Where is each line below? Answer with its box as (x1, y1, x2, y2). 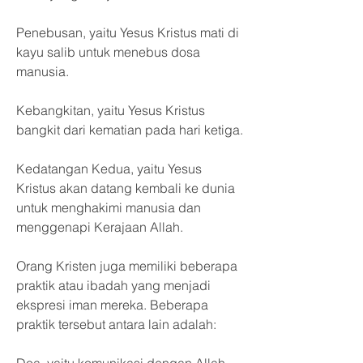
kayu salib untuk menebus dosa (16, 44, 200, 60)
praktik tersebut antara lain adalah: (16, 316, 216, 332)
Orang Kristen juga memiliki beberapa (16, 258, 237, 274)
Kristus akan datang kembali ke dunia (16, 180, 235, 196)
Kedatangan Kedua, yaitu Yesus (16, 160, 202, 177)
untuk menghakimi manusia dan (16, 199, 201, 216)
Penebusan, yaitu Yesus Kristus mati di (16, 24, 239, 41)
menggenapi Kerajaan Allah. (16, 219, 183, 235)
